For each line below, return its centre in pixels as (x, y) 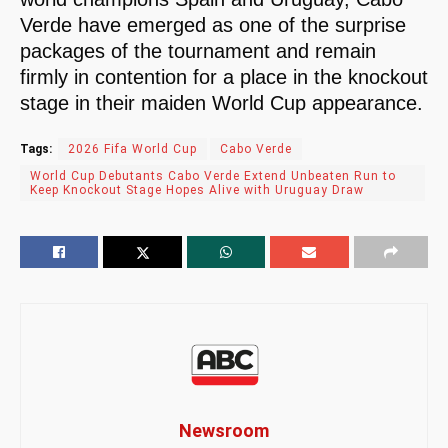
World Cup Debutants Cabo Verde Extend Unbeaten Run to (213, 175)
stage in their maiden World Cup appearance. (221, 102)
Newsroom (224, 430)
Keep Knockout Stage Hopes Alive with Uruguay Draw (197, 189)
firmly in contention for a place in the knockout (224, 76)
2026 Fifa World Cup (132, 148)
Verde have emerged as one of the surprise (213, 24)
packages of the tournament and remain (198, 50)
